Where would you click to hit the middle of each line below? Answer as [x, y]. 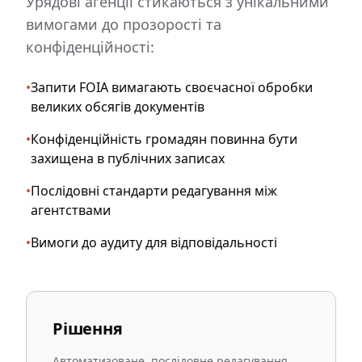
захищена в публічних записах [128, 158]
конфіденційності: [90, 47]
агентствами [71, 210]
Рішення [88, 328]
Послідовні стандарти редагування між [154, 191]
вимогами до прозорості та [124, 24]
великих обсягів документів [118, 107]
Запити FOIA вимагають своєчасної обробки [172, 87]
